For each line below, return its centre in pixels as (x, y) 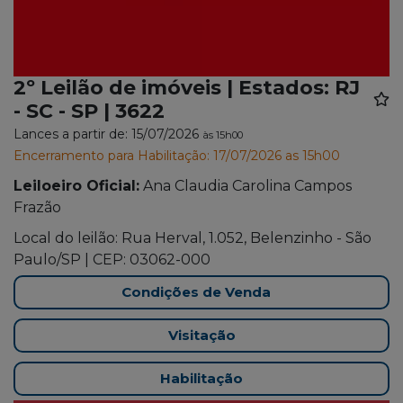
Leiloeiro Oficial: (76, 186)
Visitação (201, 336)
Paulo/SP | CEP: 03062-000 (112, 260)
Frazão (37, 208)
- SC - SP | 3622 (89, 112)
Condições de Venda (196, 292)
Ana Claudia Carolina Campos (247, 186)
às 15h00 (223, 135)
